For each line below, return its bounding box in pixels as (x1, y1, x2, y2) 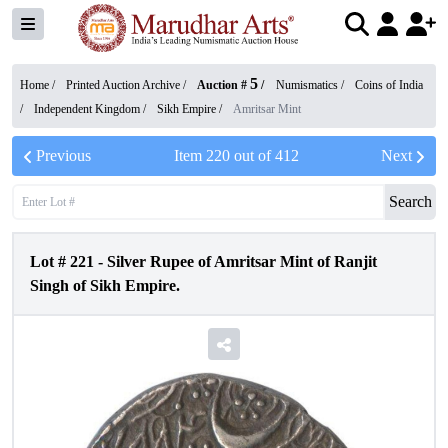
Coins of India (355, 78, 423, 92)
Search (389, 193, 432, 210)
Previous (36, 147, 91, 164)
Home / (20, 78, 58, 92)
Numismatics (276, 78, 338, 92)
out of (229, 147, 275, 164)
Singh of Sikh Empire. (30, 277, 180, 294)
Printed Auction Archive (66, 78, 180, 92)
